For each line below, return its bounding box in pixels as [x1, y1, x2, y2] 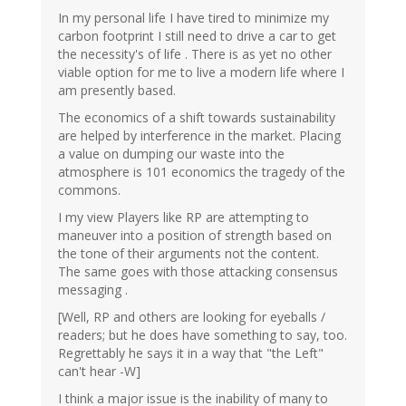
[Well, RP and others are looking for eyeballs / [58, 308, 325, 326]
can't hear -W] [58, 362, 140, 381]
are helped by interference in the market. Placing [58, 127, 341, 145]
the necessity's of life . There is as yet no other [58, 45, 332, 63]
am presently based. [58, 82, 176, 100]
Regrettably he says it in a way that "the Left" [58, 344, 324, 362]
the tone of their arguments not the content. [58, 245, 319, 263]
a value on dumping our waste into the [58, 145, 285, 163]
